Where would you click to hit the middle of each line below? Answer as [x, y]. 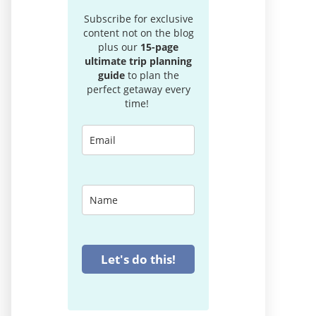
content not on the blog [138, 33]
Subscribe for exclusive [138, 19]
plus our [119, 47]
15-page [159, 47]
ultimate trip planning [138, 61]
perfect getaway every [138, 89]
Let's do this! [138, 259]
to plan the [152, 75]
